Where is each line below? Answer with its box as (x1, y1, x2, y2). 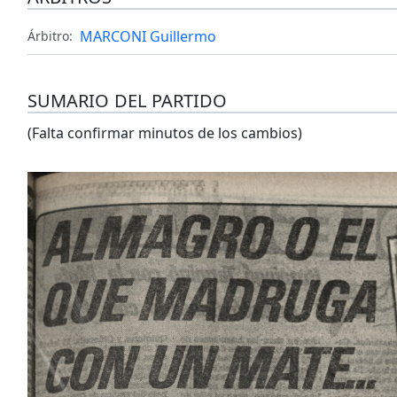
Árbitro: (27, 27, 73, 45)
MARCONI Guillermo (79, 27, 216, 47)
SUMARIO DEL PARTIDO (27, 89, 227, 113)
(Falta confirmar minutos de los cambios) (27, 123, 302, 144)
